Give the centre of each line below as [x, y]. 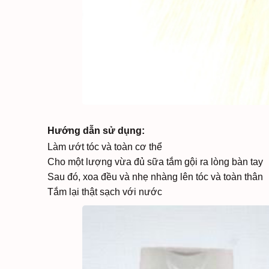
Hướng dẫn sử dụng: [96, 131]
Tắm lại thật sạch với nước [105, 192]
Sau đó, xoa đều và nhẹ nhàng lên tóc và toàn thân [155, 177]
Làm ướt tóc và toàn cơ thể [105, 147]
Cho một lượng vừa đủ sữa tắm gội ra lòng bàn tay [155, 162]
